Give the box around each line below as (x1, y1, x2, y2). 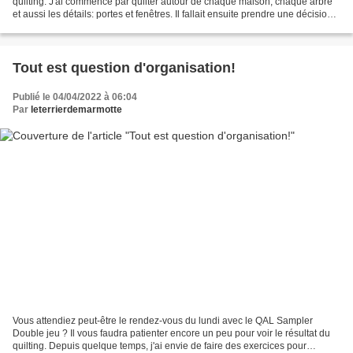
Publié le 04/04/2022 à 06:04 (13, 91, 137, 103)
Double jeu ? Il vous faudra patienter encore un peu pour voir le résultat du (13, 327, 330, 339)
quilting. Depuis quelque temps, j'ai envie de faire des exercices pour (13, 340, 307, 351)
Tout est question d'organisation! (13, 60, 236, 76)
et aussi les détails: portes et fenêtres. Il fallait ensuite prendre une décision (13, 9, 333, 20)
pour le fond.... (13, 21, 73, 33)
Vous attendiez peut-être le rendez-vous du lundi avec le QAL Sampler (13, 314, 313, 326)
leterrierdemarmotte (31, 104, 122, 116)
